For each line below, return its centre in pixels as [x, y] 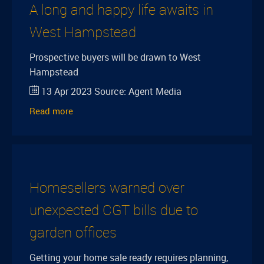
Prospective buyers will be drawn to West [115, 57]
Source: [110, 91]
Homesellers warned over [107, 187]
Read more [51, 111]
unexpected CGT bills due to [114, 210]
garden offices [73, 232]
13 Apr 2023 [67, 91]
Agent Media [155, 91]
